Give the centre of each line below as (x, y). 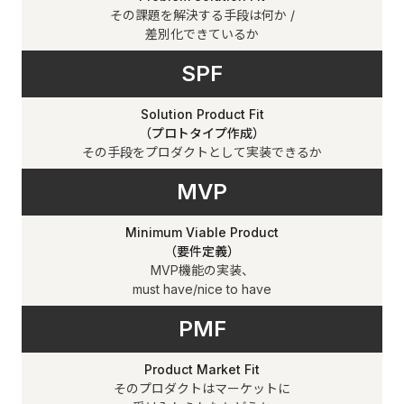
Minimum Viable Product (202, 232)
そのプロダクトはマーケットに (202, 388)
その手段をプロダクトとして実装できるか (202, 152)
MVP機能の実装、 (202, 270)
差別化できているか (202, 34)
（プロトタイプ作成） (202, 133)
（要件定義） (202, 251)
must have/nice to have (202, 289)
